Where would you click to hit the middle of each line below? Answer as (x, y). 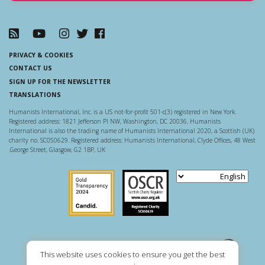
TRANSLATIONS (35, 95)
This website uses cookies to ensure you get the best (132, 254)
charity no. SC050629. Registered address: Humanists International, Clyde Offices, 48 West (132, 140)
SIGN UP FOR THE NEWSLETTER (60, 81)
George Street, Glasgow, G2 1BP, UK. (58, 150)
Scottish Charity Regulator (78, 175)
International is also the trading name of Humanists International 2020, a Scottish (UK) (132, 131)
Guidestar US (46, 175)
